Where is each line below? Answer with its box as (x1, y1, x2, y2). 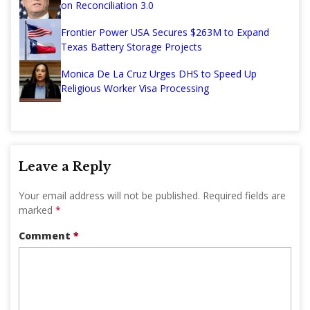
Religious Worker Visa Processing (61, 81, 209, 95)
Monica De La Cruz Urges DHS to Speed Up (61, 66, 257, 80)
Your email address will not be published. (19, 188, 200, 202)
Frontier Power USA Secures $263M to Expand (61, 25, 269, 39)
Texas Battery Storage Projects (61, 39, 202, 53)
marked (19, 203, 55, 217)
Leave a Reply (19, 158, 111, 174)
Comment (19, 228, 73, 242)
